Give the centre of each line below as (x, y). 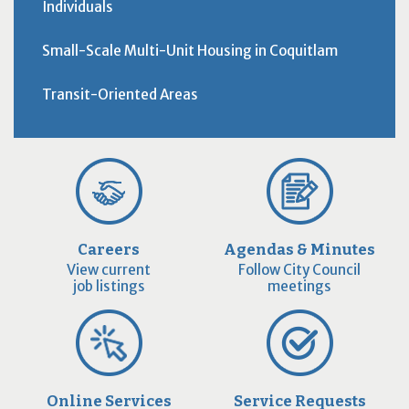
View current (109, 270)
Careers (109, 250)
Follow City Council (299, 270)
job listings (109, 287)
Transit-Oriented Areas (120, 94)
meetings (299, 287)
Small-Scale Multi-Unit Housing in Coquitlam (189, 51)
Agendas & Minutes (299, 250)
